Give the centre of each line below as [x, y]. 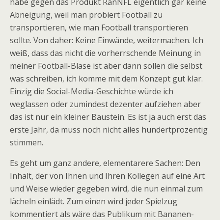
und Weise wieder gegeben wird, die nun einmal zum [106, 189]
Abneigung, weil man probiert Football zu [86, 15]
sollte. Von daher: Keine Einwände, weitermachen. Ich [107, 40]
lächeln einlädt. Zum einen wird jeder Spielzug [94, 201]
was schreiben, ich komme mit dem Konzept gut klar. [106, 79]
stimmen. [27, 142]
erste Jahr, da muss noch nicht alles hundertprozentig [109, 130]
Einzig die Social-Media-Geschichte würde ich [92, 91]
